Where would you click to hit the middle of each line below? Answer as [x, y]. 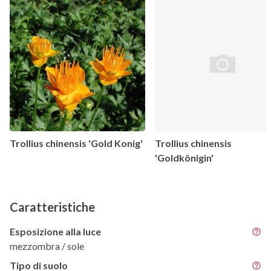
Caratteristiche [52, 207]
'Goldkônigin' [184, 157]
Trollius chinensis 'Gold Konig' [76, 143]
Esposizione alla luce [55, 231]
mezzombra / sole [47, 246]
